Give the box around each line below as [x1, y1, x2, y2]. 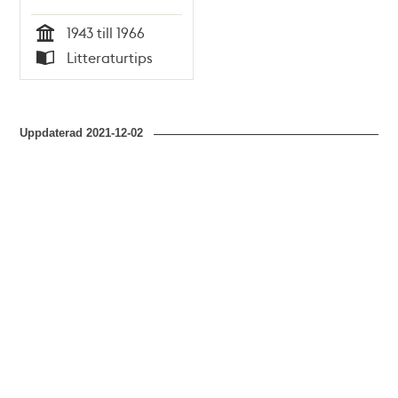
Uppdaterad [20, 126, 87, 140]
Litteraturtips [67, 48, 154, 68]
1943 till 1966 [67, 22, 146, 42]
